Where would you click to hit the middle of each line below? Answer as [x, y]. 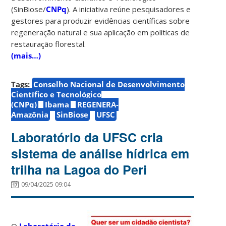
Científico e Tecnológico [56, 94]
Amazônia [30, 114]
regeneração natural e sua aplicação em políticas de [101, 32]
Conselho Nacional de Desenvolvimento [109, 84]
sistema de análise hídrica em [100, 153]
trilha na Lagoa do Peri [79, 169]
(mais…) [26, 55]
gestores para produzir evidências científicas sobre [101, 20]
